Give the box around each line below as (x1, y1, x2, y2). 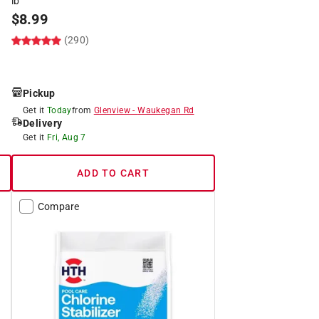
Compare (37, 200, 80, 212)
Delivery (22, 117, 63, 129)
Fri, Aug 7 (46, 132, 86, 142)
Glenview (93, 105, 130, 115)
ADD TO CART (77, 167, 150, 179)
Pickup (22, 87, 56, 99)
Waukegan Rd (137, 105, 194, 115)
